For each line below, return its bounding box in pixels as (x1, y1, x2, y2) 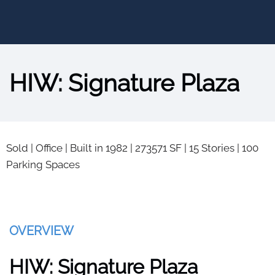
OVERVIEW (9, 223, 74, 238)
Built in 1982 (70, 142, 128, 154)
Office (36, 142, 63, 154)
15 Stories (189, 142, 234, 154)
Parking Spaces (6, 158, 80, 171)
